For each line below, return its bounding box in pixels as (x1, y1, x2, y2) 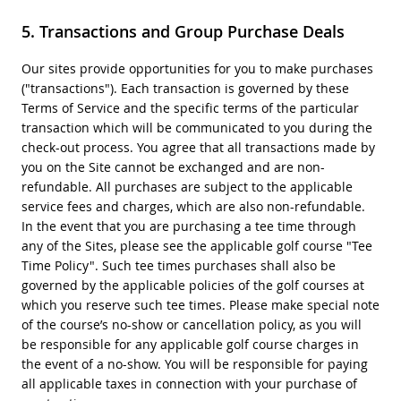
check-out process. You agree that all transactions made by (21, 138, 375, 156)
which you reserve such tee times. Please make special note (21, 295, 380, 313)
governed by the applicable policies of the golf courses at (21, 276, 364, 294)
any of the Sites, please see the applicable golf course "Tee (21, 236, 372, 254)
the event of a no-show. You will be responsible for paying (21, 354, 368, 372)
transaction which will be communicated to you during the (21, 118, 372, 136)
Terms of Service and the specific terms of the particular (21, 98, 359, 116)
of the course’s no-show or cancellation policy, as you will (21, 315, 362, 333)
